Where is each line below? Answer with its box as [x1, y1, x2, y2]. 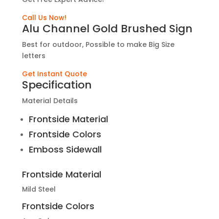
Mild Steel [22, 184, 56, 194]
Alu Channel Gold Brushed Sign [22, 21, 193, 36]
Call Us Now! [22, 13, 66, 22]
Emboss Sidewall [28, 143, 102, 155]
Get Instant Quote [22, 69, 87, 79]
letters [22, 51, 45, 61]
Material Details [22, 96, 78, 106]
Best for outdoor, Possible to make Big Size [22, 40, 175, 49]
